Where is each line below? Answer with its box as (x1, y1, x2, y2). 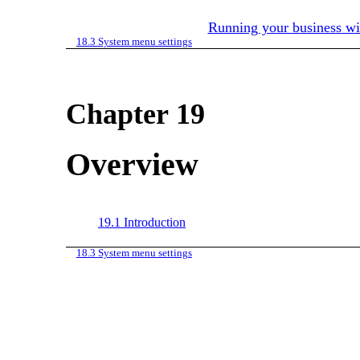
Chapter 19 (66, 98, 205, 130)
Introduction (124, 215, 186, 229)
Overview (66, 146, 198, 182)
